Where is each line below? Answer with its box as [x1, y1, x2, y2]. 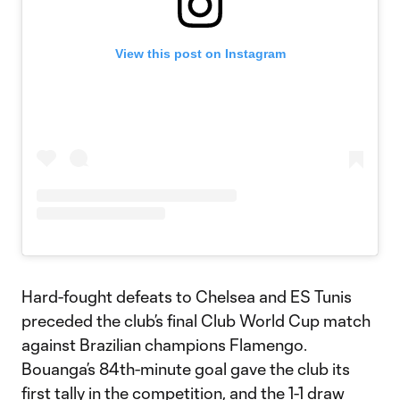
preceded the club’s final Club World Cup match [21, 311, 371, 331]
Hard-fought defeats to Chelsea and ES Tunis [21, 287, 352, 307]
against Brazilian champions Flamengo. [21, 335, 307, 355]
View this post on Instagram [114, 46, 286, 62]
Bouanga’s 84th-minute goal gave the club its [21, 359, 350, 379]
